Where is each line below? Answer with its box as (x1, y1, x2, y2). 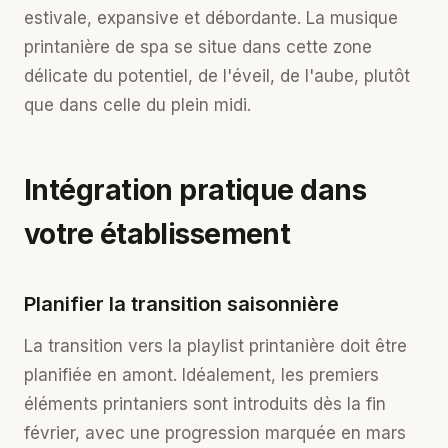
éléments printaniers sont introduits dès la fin (24, 394, 386, 414)
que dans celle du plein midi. (24, 95, 251, 115)
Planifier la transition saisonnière (24, 292, 339, 316)
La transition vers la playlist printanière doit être (24, 336, 407, 356)
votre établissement (24, 217, 291, 251)
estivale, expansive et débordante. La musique (24, 8, 398, 28)
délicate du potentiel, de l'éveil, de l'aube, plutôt (24, 66, 410, 86)
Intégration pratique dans (24, 173, 367, 207)
